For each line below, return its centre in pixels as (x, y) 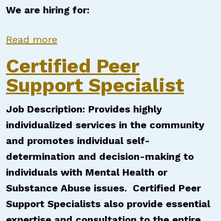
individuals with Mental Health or (87, 172)
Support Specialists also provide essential (108, 204)
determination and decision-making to (100, 156)
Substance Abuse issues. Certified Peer (103, 188)
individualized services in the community (105, 125)
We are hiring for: (48, 10)
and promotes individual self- (78, 141)
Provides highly (125, 109)
